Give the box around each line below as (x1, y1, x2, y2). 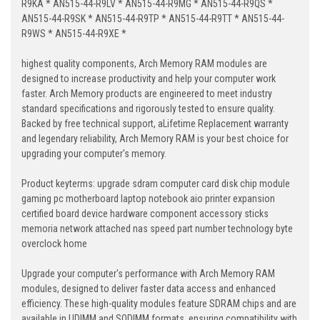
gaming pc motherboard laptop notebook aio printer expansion (21, 193, 275, 205)
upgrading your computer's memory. (21, 148, 166, 160)
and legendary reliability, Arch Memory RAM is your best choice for (21, 133, 289, 145)
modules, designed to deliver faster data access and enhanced (21, 283, 276, 295)
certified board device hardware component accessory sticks (21, 208, 269, 220)
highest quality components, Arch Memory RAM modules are (21, 58, 267, 70)
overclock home (21, 238, 87, 250)
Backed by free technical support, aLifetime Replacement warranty (21, 118, 289, 130)
